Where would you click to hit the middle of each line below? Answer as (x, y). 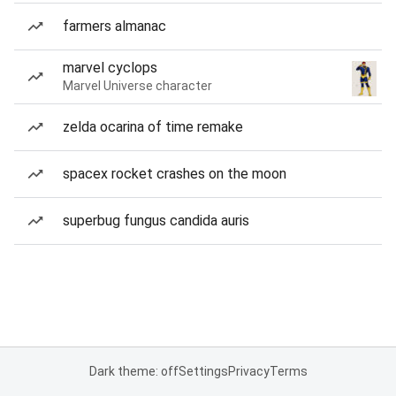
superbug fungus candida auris (156, 221)
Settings (203, 371)
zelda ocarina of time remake (153, 127)
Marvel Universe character (137, 86)
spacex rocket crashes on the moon (175, 174)
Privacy (248, 371)
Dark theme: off (133, 371)
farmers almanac (114, 26)
